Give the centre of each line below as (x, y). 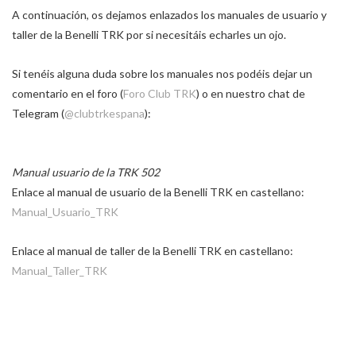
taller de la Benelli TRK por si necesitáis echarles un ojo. (149, 35)
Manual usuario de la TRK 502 (86, 172)
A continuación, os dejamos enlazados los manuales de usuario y (169, 15)
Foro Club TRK (160, 93)
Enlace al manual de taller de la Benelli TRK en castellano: (153, 251)
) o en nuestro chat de (251, 93)
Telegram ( (38, 113)
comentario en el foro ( (68, 93)
